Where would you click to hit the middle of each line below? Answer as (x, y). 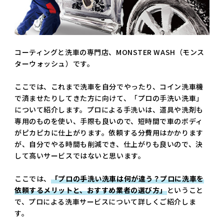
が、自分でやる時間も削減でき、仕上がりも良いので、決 (109, 144)
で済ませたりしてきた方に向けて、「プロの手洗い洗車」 (109, 98)
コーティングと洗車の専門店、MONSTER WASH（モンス (109, 52)
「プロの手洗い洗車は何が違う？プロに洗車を (127, 178)
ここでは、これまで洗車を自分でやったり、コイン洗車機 (109, 86)
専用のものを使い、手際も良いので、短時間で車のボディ (109, 121)
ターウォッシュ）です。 (54, 63)
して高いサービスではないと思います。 (80, 155)
